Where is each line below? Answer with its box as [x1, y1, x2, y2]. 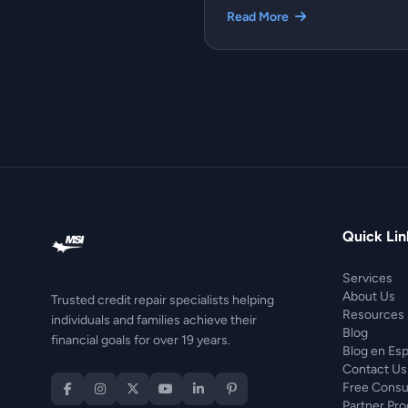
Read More [227, 8, 291, 25]
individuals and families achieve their [51, 311, 257, 328]
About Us [342, 288, 395, 304]
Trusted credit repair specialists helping [51, 291, 274, 308]
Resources [342, 306, 404, 322]
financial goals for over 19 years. [51, 331, 230, 348]
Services [342, 270, 393, 286]
